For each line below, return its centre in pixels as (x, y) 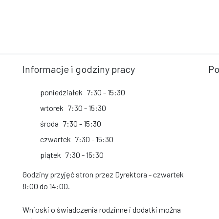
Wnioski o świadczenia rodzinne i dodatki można (102, 209)
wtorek (52, 108)
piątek (51, 155)
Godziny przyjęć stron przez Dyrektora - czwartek (103, 174)
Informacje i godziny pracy (79, 69)
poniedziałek (61, 92)
